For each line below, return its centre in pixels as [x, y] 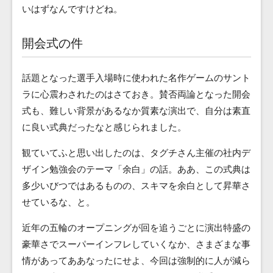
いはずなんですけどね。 [72, 9]
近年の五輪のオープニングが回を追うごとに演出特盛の [136, 228]
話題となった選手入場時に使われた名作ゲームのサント [136, 78]
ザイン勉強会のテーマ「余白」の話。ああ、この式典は [136, 169]
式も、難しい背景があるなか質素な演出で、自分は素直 [136, 111]
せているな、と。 [58, 202]
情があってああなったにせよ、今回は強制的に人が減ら [136, 261]
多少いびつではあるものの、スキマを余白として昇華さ [136, 186]
